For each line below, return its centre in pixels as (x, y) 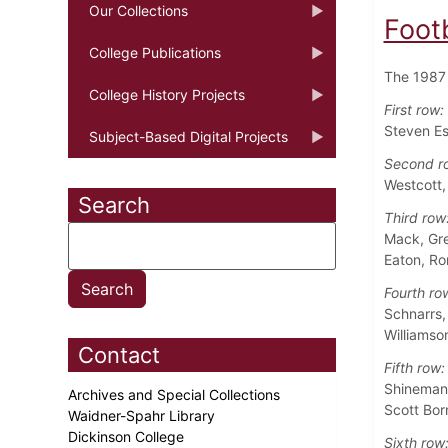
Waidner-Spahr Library (143, 415)
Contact (119, 354)
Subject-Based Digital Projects (188, 136)
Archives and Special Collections (176, 394)
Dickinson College (128, 436)
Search (114, 204)
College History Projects (167, 94)
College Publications (155, 52)
